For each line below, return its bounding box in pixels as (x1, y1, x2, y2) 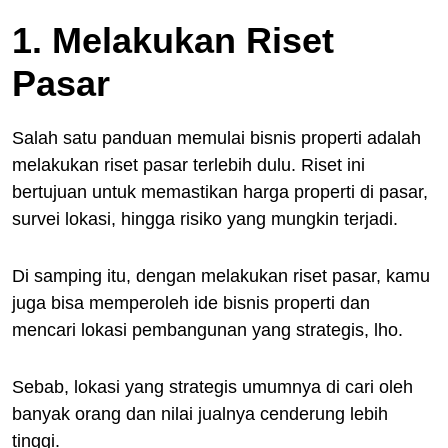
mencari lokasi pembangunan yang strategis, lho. (12, 319, 403, 340)
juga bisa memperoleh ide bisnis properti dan (12, 292, 370, 313)
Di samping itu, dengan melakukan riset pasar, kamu (12, 265, 430, 286)
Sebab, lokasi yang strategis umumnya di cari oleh (12, 376, 413, 397)
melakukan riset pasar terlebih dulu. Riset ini (12, 154, 365, 175)
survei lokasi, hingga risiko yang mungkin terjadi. (12, 208, 398, 229)
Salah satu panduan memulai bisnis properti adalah (12, 127, 421, 148)
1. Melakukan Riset (12, 19, 334, 61)
